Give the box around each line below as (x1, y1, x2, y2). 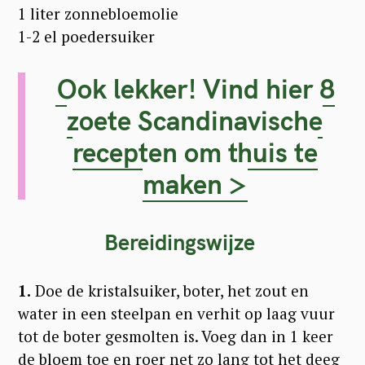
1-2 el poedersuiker (18, 26, 155, 47)
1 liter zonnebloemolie (18, 3, 178, 24)
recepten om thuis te (72, 135, 318, 169)
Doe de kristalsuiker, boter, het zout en (31, 280, 309, 301)
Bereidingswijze (103, 228, 262, 257)
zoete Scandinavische (67, 103, 323, 138)
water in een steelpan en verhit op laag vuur (18, 303, 335, 324)
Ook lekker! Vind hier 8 (56, 72, 335, 106)
